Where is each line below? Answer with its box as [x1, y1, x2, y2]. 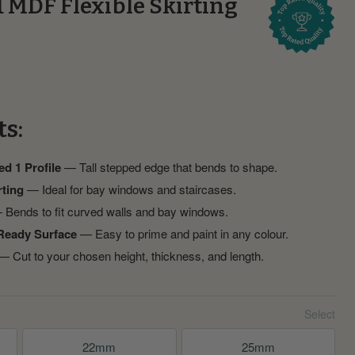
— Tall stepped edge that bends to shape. [60, 158, 277, 175]
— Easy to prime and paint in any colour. [76, 224, 288, 242]
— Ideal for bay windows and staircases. [23, 180, 236, 197]
